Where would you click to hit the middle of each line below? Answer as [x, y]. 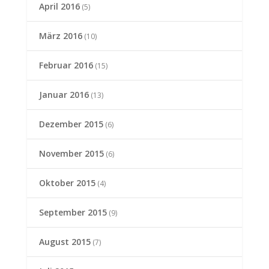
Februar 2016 [66, 65]
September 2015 [73, 213]
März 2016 [60, 36]
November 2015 [71, 154]
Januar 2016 [64, 95]
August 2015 [65, 242]
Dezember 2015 [71, 124]
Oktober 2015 [67, 183]
